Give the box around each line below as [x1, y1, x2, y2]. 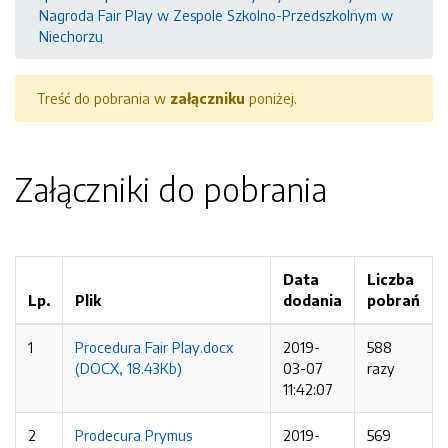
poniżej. [245, 89, 297, 107]
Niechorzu [39, 27, 103, 45]
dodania [283, 291, 342, 309]
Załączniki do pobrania [15, 169, 327, 209]
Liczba [367, 270, 414, 288]
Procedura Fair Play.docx [75, 338, 233, 356]
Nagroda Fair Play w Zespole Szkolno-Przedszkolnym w [39, 6, 393, 24]
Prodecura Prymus [75, 426, 192, 444]
